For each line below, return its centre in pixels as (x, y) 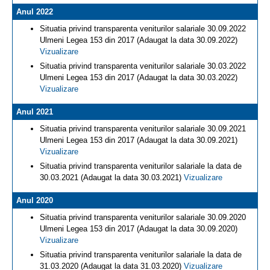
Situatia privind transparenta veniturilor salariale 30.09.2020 (143, 217)
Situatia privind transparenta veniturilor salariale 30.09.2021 (143, 129)
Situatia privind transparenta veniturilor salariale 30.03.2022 (143, 66)
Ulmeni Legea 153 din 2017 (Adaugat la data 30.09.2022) (139, 40)
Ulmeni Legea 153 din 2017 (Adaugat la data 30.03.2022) (139, 77)
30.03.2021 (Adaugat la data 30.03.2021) (112, 177)
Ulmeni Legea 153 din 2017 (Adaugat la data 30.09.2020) (139, 229)
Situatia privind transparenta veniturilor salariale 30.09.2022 (143, 29)
